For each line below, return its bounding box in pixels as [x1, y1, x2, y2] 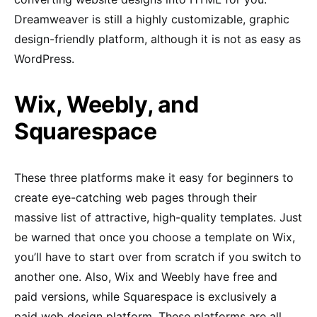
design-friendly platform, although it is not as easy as [14, 31, 301, 46]
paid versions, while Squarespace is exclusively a [14, 289, 277, 304]
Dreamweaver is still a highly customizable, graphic [14, 11, 289, 26]
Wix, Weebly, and [14, 90, 199, 118]
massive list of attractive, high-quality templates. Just [14, 209, 302, 224]
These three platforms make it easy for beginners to [14, 170, 294, 185]
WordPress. [14, 51, 74, 66]
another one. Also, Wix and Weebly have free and [14, 269, 277, 284]
